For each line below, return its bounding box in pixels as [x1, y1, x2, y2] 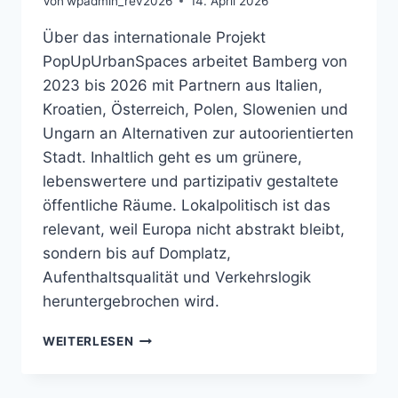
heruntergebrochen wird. [43, 291, 219, 310]
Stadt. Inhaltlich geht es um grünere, [43, 147, 302, 166]
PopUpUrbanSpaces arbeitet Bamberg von [43, 52, 347, 70]
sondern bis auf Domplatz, [43, 243, 231, 262]
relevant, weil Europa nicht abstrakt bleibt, [43, 219, 345, 238]
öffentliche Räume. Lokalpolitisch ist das [43, 195, 330, 214]
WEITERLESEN [43, 333, 134, 348]
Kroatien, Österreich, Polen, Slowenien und [43, 99, 348, 118]
